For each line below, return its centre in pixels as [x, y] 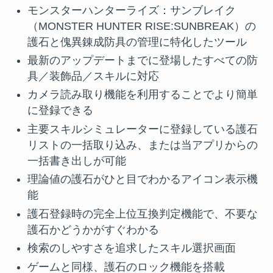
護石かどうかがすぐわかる [93, 229]
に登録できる [60, 111]
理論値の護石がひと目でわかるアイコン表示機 [142, 179]
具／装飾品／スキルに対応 [93, 76]
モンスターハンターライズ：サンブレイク [131, 10]
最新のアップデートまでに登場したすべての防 [142, 60]
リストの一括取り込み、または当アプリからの [142, 145]
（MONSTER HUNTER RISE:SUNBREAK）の [141, 26]
